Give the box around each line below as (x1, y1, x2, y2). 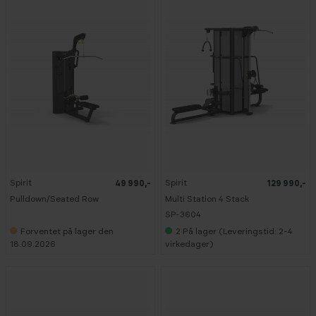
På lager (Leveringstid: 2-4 (183, 226, 293, 236)
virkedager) (165, 239, 213, 248)
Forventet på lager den (20, 226, 114, 236)
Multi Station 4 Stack (165, 194, 249, 203)
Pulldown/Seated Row (10, 194, 99, 203)
